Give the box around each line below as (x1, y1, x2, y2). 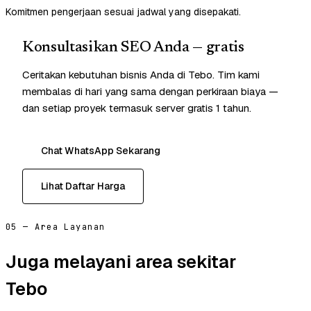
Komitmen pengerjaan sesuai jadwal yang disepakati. (6, 6, 241, 19)
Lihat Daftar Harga (41, 180, 125, 193)
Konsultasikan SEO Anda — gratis (22, 40, 244, 56)
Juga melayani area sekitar (6, 249, 236, 274)
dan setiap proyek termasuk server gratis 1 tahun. (22, 101, 251, 115)
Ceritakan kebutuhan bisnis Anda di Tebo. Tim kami (22, 68, 260, 82)
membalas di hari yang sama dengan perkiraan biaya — (22, 85, 278, 99)
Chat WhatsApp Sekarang (41, 144, 160, 158)
